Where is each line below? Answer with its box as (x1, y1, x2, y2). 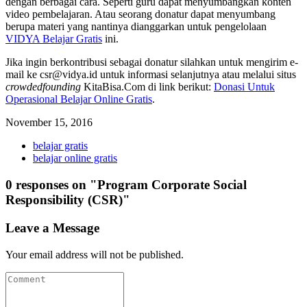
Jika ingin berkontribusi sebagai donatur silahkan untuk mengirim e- (5, 56, 298, 69)
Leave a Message (5, 220, 99, 235)
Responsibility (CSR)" (5, 193, 130, 208)
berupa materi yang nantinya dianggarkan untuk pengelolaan (5, 21, 267, 33)
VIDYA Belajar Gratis (5, 33, 102, 45)
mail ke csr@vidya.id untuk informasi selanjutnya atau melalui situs (5, 69, 296, 81)
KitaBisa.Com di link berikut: (81, 81, 214, 93)
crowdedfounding (5, 81, 81, 93)
